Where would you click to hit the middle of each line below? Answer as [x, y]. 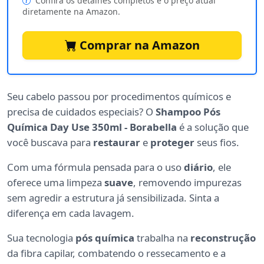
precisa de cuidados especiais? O [81, 112]
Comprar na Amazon [138, 45]
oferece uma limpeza [56, 183]
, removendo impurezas [187, 183]
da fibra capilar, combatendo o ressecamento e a [116, 253]
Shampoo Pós [188, 112]
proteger [172, 143]
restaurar [117, 143]
